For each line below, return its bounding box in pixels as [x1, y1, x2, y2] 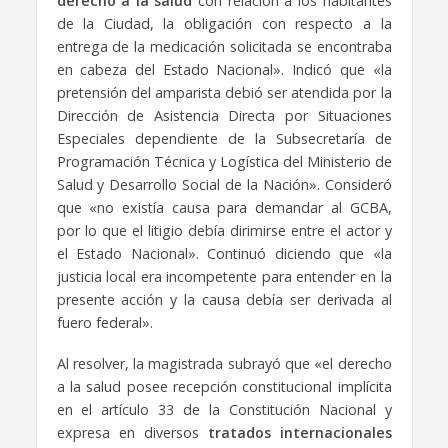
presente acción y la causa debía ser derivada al [56, 289, 392, 309]
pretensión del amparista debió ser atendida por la [56, 82, 392, 102]
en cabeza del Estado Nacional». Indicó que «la [56, 59, 392, 79]
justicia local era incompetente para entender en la [56, 266, 392, 286]
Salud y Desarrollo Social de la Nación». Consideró [56, 174, 392, 194]
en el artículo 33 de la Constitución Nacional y [56, 399, 392, 419]
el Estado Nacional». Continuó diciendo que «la [56, 243, 392, 263]
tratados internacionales [207, 422, 392, 442]
